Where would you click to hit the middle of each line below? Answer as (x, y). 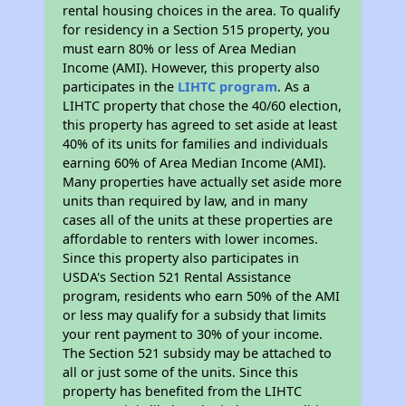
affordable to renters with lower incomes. (191, 239)
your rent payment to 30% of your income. (193, 334)
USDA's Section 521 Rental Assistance (177, 277)
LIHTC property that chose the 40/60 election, (203, 106)
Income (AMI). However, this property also (192, 68)
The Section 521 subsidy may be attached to (198, 353)
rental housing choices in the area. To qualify (202, 11)
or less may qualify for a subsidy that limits (195, 315)
